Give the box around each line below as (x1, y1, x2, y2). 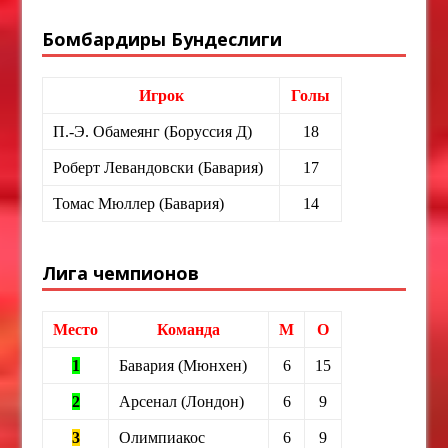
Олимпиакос (119, 428, 206, 446)
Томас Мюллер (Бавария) (53, 194, 225, 212)
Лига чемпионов (42, 260, 200, 285)
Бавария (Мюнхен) (119, 356, 248, 374)
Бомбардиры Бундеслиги (42, 26, 283, 51)
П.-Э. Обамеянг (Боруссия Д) (53, 122, 253, 140)
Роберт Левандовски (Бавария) (53, 158, 264, 176)
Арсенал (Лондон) (119, 392, 245, 410)
